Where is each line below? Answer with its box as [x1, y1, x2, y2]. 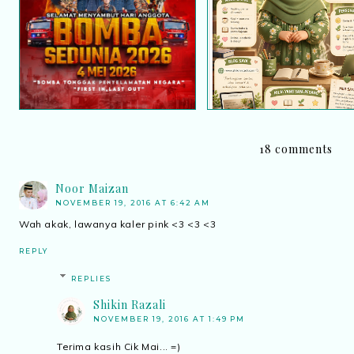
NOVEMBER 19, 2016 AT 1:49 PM [93, 314, 245, 323]
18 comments [258, 141, 333, 156]
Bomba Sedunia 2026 [49, 20, 165, 36]
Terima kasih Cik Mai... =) [57, 340, 181, 352]
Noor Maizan [55, 180, 129, 196]
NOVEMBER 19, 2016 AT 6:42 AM [55, 198, 210, 207]
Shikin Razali [93, 296, 166, 312]
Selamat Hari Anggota [45, 5, 170, 21]
